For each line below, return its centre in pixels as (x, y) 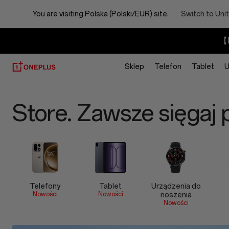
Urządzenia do (176, 186)
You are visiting (59, 14)
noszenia (176, 195)
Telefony (45, 186)
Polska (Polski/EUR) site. (127, 14)
